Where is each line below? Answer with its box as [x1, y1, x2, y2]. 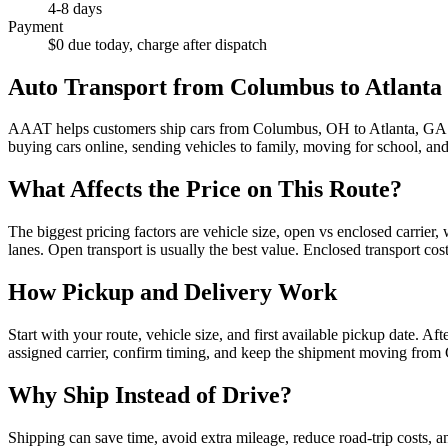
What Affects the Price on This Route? [8, 176, 402, 203]
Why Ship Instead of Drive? [8, 381, 292, 408]
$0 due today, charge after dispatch [48, 35, 267, 53]
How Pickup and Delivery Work [8, 279, 337, 306]
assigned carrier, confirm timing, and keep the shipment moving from [8, 344, 445, 362]
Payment [8, 17, 63, 35]
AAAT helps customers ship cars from [8, 120, 253, 138]
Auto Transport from [8, 73, 230, 100]
